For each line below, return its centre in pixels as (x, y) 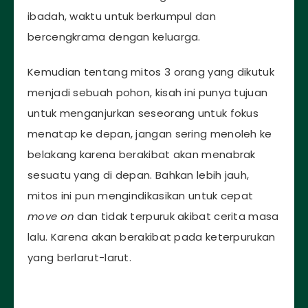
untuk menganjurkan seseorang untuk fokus (143, 113)
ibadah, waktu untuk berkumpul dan (122, 16)
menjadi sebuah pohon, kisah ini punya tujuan (148, 93)
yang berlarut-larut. (80, 258)
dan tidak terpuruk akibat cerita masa (177, 217)
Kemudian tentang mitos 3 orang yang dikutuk (151, 72)
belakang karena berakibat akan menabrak (142, 155)
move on (51, 217)
